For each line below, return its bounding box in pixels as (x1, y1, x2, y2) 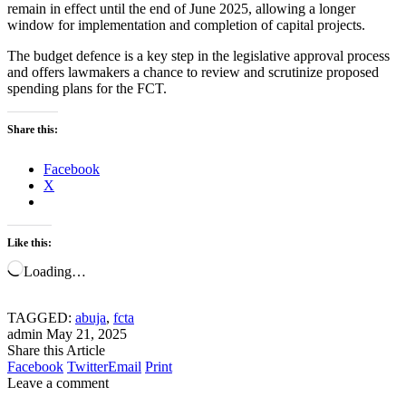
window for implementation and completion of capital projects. (7, 16, 365, 33)
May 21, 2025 (46, 325, 127, 342)
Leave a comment (7, 374, 109, 391)
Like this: (7, 236, 52, 249)
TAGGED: (7, 309, 72, 325)
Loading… (24, 263, 86, 279)
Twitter (67, 358, 108, 374)
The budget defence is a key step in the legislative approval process (7, 47, 390, 63)
